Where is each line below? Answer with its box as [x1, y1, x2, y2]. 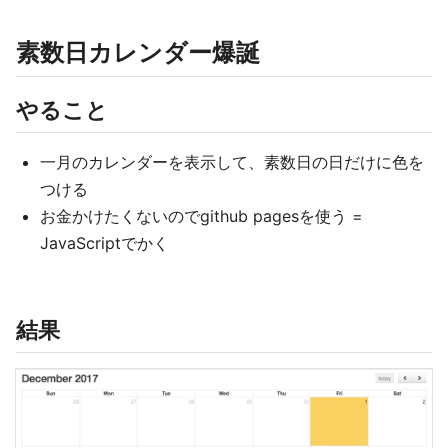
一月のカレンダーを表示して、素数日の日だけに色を [40, 152, 424, 172]
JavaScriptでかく [40, 233, 169, 253]
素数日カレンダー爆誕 [16, 38, 260, 67]
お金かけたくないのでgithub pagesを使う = [40, 206, 363, 226]
